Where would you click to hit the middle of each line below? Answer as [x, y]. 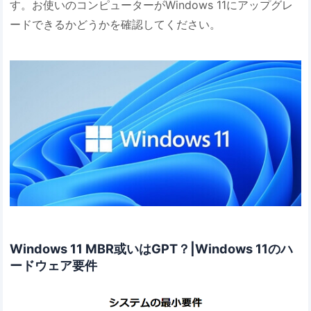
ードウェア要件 [54, 265]
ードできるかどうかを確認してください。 [116, 25]
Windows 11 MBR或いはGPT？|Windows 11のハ [152, 248]
